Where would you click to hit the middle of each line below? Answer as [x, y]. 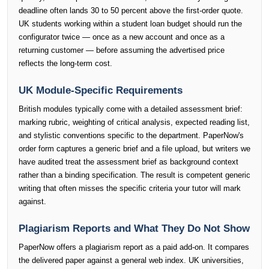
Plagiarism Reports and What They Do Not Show [134, 228]
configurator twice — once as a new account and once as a [122, 37]
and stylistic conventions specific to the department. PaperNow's [131, 135]
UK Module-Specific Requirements [101, 90]
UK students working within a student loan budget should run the [130, 24]
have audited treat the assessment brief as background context [128, 162]
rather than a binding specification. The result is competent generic [134, 175]
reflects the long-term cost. [65, 63]
